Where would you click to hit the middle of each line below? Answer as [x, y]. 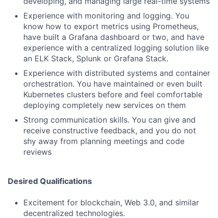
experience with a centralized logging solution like [116, 48]
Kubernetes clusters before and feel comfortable [113, 94]
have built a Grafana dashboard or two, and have [114, 37]
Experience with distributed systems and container [117, 73]
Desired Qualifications [50, 181]
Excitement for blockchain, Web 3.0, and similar [111, 202]
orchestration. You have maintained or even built [113, 84]
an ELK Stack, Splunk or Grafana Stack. [96, 58]
